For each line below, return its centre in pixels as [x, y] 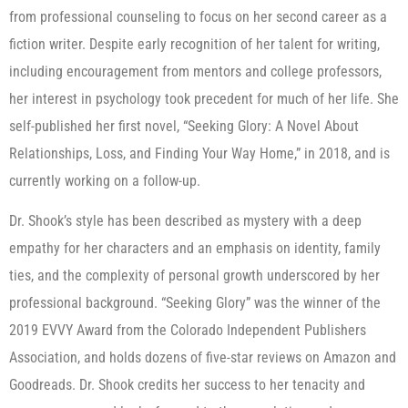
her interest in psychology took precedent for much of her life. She [204, 98]
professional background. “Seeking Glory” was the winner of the [195, 303]
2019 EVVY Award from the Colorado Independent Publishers [188, 331]
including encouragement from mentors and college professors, [195, 71]
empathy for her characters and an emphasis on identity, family [195, 249]
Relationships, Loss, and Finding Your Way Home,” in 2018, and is [199, 153]
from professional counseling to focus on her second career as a [198, 16]
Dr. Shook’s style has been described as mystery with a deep [185, 221]
